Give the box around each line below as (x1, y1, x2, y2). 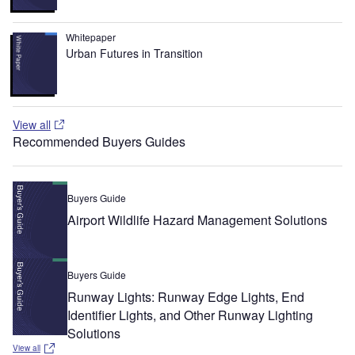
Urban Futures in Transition (66, 44, 204, 61)
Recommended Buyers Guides (13, 132, 185, 151)
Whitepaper (66, 29, 116, 44)
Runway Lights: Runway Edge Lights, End (67, 288, 305, 307)
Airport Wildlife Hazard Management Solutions (67, 211, 328, 230)
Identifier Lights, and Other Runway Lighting (67, 306, 314, 325)
